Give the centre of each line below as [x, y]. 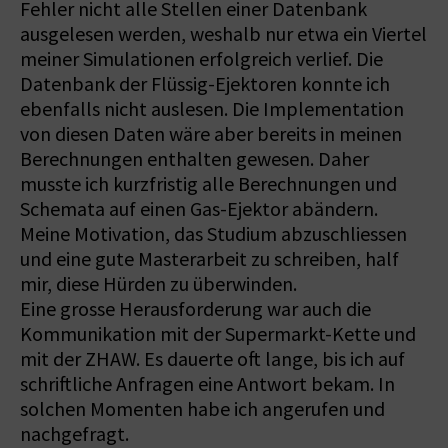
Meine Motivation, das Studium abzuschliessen [213, 234]
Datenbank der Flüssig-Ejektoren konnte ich [205, 84]
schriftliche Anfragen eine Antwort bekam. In [207, 384]
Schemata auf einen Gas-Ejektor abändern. [199, 209]
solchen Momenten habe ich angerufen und [202, 409]
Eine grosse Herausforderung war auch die [195, 309]
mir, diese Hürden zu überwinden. [158, 284]
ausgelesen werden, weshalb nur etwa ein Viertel [223, 34]
